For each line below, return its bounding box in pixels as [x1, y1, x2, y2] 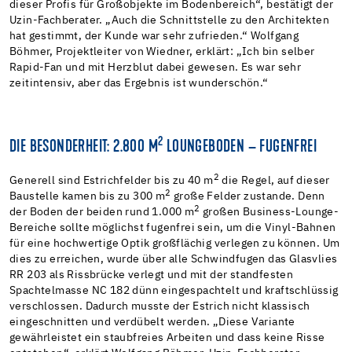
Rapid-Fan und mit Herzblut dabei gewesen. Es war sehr [9, 61, 302, 73]
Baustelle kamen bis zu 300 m [9, 190, 166, 202]
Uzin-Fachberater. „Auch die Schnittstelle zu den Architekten [9, 14, 329, 26]
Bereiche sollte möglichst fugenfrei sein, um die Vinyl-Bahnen [9, 222, 336, 233]
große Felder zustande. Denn [170, 190, 325, 202]
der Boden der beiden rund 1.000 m [9, 206, 195, 218]
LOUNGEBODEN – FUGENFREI [163, 138, 317, 156]
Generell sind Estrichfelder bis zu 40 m [9, 174, 214, 186]
